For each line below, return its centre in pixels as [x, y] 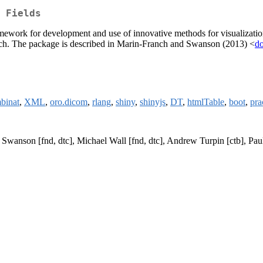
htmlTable [206, 102]
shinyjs [153, 102]
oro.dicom [69, 102]
